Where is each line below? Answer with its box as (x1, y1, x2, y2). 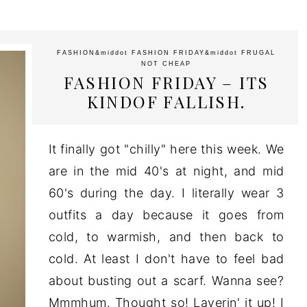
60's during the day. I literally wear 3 (48, 186, 284, 200)
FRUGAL (241, 49, 275, 56)
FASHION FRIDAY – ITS (63, 71, 269, 93)
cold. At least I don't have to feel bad (48, 251, 284, 266)
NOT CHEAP (141, 60, 191, 67)
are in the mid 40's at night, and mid (48, 164, 284, 178)
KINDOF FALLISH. (86, 90, 246, 112)
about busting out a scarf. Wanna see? (48, 273, 284, 288)
